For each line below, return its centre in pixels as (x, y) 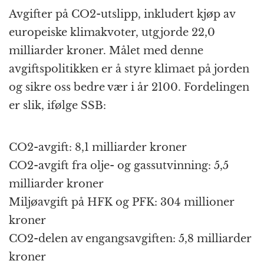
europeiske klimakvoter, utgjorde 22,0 (112, 33)
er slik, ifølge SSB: (57, 106)
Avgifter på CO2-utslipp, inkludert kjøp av (122, 14)
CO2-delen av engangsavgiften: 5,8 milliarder (130, 239)
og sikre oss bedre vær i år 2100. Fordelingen (129, 88)
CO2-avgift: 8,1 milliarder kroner (98, 148)
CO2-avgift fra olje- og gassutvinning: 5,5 (119, 166)
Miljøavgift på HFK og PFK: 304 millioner (122, 202)
